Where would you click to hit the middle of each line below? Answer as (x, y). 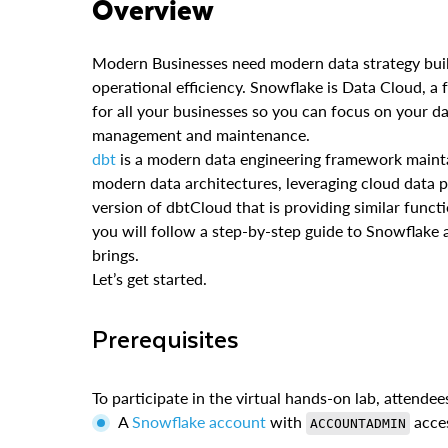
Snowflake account (199, 421)
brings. (115, 254)
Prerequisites (173, 338)
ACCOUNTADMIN (358, 423)
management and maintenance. (201, 134)
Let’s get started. (149, 278)
